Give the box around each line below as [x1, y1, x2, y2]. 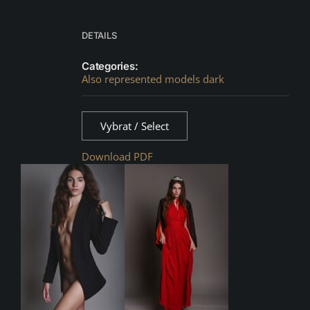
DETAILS [82, 29, 117, 41]
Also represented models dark [82, 71, 224, 86]
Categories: [82, 59, 138, 73]
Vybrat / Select [100, 118, 169, 133]
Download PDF [82, 149, 153, 163]
